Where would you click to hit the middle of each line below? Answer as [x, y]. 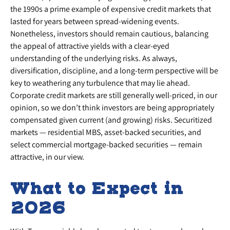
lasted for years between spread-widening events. [95, 21]
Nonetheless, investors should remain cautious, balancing [109, 33]
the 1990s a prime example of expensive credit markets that [111, 9]
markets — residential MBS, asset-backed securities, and [106, 132]
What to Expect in [97, 188]
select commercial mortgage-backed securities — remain [106, 144]
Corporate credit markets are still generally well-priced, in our [114, 95]
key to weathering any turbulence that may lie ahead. [100, 83]
